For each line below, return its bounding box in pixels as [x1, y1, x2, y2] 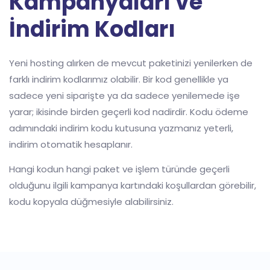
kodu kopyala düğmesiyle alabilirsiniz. [9, 195, 174, 208]
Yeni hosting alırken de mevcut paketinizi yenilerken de [9, 57, 253, 69]
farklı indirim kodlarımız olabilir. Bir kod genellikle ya [9, 73, 228, 86]
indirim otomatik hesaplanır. [9, 138, 133, 151]
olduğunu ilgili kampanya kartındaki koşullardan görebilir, [9, 179, 256, 192]
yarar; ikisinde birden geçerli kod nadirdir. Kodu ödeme [9, 105, 248, 118]
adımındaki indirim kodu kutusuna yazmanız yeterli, [9, 122, 233, 134]
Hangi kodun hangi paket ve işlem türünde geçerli [9, 163, 230, 175]
